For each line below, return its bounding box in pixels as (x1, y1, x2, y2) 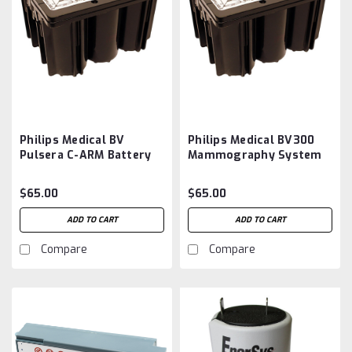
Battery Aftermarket (188, 162, 309, 178)
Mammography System (188, 147, 322, 163)
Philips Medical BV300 (188, 132, 315, 148)
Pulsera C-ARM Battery (20, 147, 152, 163)
